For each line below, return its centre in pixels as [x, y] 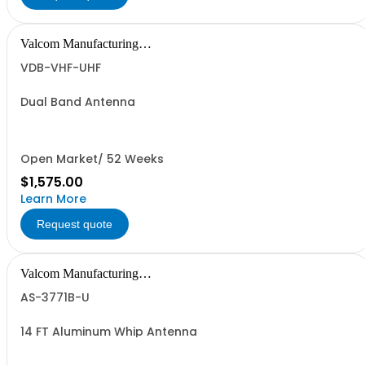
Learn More [53, 199]
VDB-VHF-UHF [61, 68]
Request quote [75, 224]
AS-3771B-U [55, 297]
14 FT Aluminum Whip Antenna [109, 332]
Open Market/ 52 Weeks [92, 159]
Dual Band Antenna [78, 102]
